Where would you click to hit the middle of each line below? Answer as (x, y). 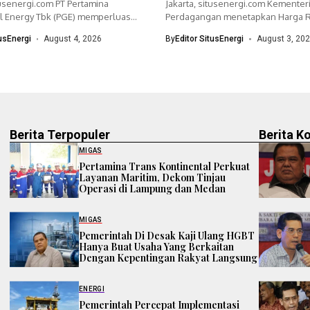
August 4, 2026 (73, 39)
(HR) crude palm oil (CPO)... (221, 30)
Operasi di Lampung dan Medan (152, 188)
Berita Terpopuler (60, 135)
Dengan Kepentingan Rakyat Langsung (168, 257)
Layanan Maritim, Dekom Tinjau (152, 177)
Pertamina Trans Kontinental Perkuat (164, 166)
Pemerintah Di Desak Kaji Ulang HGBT (167, 235)
